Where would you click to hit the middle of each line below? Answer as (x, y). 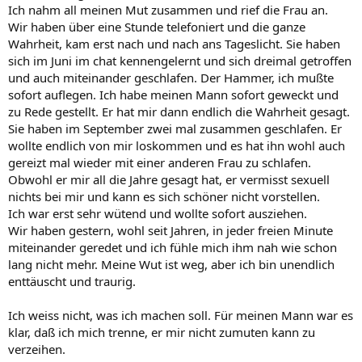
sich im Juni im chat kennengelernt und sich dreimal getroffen (180, 60)
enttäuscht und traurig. (72, 281)
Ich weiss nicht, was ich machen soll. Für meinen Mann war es (181, 315)
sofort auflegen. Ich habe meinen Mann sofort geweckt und (173, 94)
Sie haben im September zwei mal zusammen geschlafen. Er (175, 128)
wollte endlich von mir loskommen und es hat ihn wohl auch (177, 145)
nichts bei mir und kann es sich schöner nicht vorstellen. (164, 196)
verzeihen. (37, 349)
